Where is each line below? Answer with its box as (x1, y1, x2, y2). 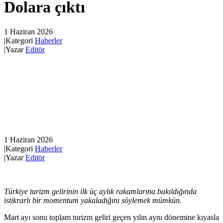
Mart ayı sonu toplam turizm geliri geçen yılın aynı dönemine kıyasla (4, 213, 219, 222)
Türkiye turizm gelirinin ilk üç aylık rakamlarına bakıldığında (4, 187, 197, 196)
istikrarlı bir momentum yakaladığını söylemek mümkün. (4, 196, 182, 205)
